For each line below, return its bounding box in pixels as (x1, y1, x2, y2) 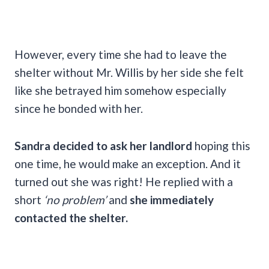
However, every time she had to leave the (14, 47, 227, 61)
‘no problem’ (44, 192, 106, 207)
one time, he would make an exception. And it (14, 156, 241, 171)
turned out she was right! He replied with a (14, 174, 233, 189)
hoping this (195, 138, 250, 153)
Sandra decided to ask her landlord (14, 138, 195, 153)
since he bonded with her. (14, 101, 145, 115)
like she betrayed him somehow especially (14, 83, 226, 97)
